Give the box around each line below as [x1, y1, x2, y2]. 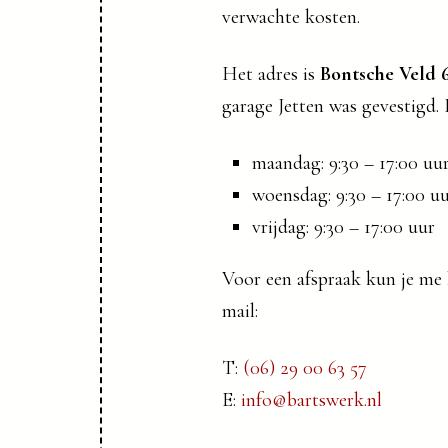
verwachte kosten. [222, 5, 360, 29]
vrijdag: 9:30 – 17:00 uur [252, 215, 435, 239]
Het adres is [222, 62, 320, 86]
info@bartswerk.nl [241, 388, 382, 412]
